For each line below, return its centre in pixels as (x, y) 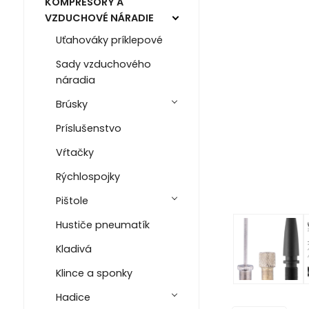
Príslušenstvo (88, 128)
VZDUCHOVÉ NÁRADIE (99, 18)
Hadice (73, 297)
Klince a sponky (94, 273)
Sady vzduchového (103, 64)
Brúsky (71, 104)
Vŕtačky (74, 152)
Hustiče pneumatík (102, 225)
